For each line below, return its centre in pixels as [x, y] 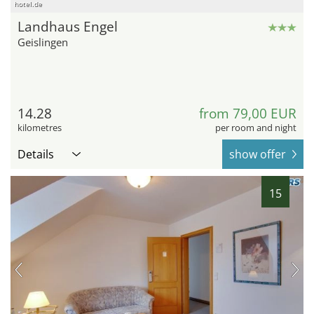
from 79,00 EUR [248, 114]
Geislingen [43, 42]
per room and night [256, 128]
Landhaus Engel [68, 27]
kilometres [40, 128]
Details [36, 155]
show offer [258, 155]
